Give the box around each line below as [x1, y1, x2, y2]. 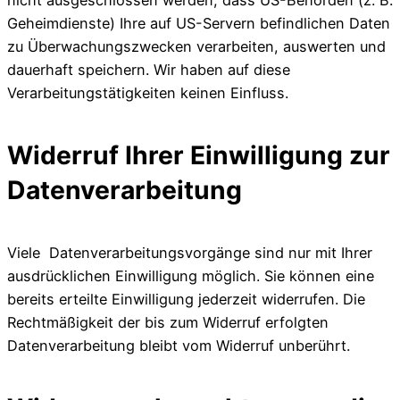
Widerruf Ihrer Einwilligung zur [7, 139, 390, 171]
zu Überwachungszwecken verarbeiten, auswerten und [7, 37, 386, 55]
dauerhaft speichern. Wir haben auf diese [7, 61, 290, 79]
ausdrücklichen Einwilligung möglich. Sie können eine [7, 267, 374, 286]
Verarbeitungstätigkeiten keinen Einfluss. [7, 84, 288, 102]
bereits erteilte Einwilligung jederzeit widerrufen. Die [7, 290, 365, 309]
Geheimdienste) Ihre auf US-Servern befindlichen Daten [7, 14, 390, 32]
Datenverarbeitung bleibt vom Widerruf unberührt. [7, 337, 350, 355]
